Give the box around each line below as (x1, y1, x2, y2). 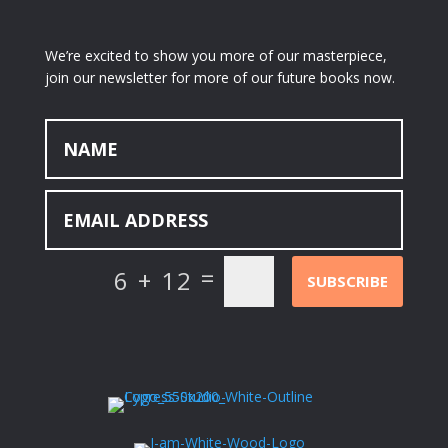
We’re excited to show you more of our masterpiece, (44, 46, 387, 66)
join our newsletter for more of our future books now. (44, 68, 395, 88)
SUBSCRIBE (307, 270, 389, 291)
